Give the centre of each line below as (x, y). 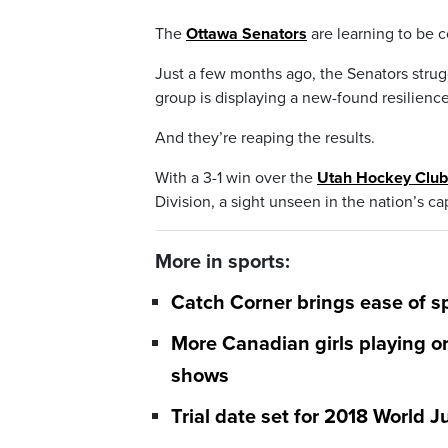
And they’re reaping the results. (265, 138)
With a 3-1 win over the (236, 178)
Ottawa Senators (246, 34)
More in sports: (222, 262)
